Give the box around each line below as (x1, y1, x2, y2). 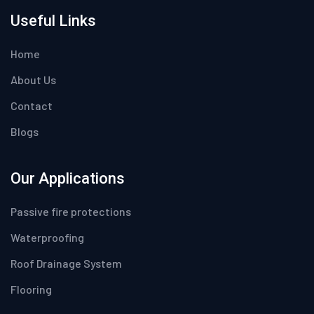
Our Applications (11, 169, 125, 187)
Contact (11, 98, 53, 112)
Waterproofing (11, 230, 84, 244)
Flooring (11, 282, 52, 296)
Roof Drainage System (11, 256, 122, 270)
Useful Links (11, 11, 96, 29)
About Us (11, 72, 56, 86)
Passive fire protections (11, 204, 131, 218)
